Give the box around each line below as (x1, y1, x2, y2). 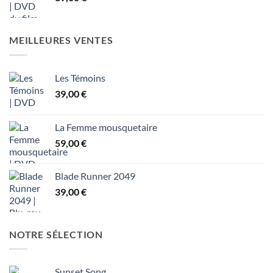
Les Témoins (55, 71, 105, 83)
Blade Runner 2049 (55, 169, 135, 182)
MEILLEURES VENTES (9, 34, 113, 46)
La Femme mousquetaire (55, 121, 157, 133)
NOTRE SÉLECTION (9, 228, 103, 240)
